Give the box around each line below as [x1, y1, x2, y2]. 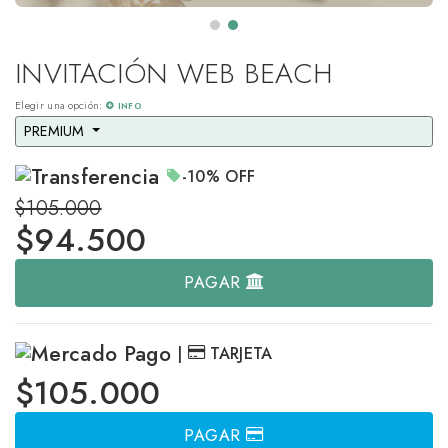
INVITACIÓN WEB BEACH [15, 52, 334, 94]
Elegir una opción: [15, 97, 107, 113]
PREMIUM [24, 120, 88, 141]
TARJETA [205, 341, 273, 365]
